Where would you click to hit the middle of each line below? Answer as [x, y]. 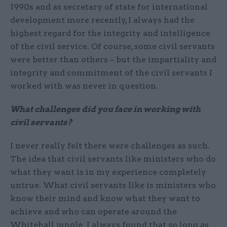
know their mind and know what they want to [105, 199]
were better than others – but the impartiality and [113, 60]
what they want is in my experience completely [108, 172]
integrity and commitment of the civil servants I [111, 73]
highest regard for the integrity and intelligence [110, 33]
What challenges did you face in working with [105, 109]
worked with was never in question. [84, 86]
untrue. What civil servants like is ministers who [113, 185]
